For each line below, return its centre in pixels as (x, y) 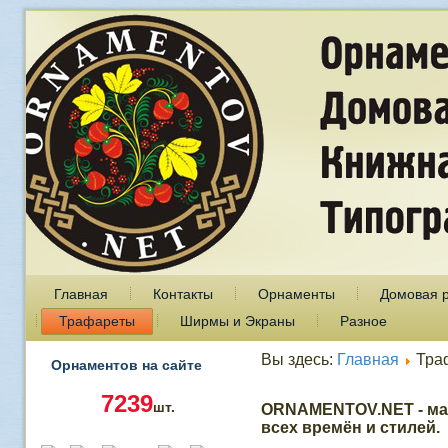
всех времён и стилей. (350, 427)
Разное (363, 321)
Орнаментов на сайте (126, 365)
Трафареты (96, 321)
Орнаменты (296, 294)
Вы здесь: (298, 359)
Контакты (182, 294)
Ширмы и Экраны (237, 321)
